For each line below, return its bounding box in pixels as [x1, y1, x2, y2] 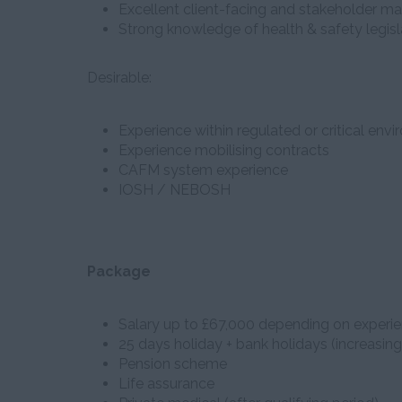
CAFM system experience [118, 162, 288, 179]
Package [87, 263, 151, 280]
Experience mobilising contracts [118, 142, 329, 159]
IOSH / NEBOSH [118, 181, 231, 198]
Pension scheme [118, 355, 227, 372]
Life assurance [118, 375, 214, 392]
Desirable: [87, 69, 152, 86]
